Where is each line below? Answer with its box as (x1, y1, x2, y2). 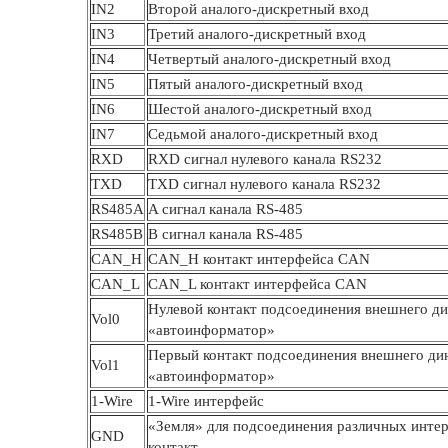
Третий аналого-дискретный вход (148, 26, 366, 42)
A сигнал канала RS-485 (148, 201, 303, 217)
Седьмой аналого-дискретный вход (148, 126, 378, 142)
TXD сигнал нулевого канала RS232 (148, 176, 381, 192)
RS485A (91, 201, 144, 217)
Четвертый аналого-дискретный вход (148, 51, 391, 67)
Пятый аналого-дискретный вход (148, 76, 363, 92)
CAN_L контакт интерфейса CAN (148, 276, 367, 292)
